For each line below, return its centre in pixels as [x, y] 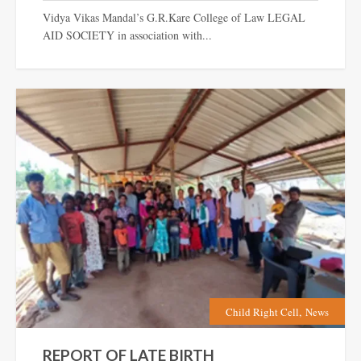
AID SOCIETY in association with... [127, 35]
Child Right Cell [262, 311]
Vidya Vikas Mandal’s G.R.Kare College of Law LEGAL [174, 17]
